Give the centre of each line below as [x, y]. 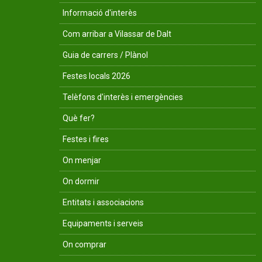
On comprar [85, 244]
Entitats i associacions [103, 202]
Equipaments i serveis [103, 223]
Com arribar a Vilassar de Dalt [117, 34]
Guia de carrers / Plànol [105, 55]
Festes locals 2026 [96, 76]
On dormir [81, 181]
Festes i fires [86, 139]
